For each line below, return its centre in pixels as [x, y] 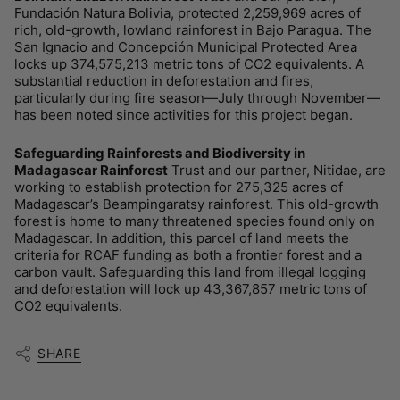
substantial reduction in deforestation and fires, [164, 81]
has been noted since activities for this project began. [183, 115]
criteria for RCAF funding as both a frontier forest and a [188, 255]
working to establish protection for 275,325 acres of [179, 187]
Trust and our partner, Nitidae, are [277, 171]
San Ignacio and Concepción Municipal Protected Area [186, 47]
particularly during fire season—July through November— [197, 98]
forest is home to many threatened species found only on [195, 221]
